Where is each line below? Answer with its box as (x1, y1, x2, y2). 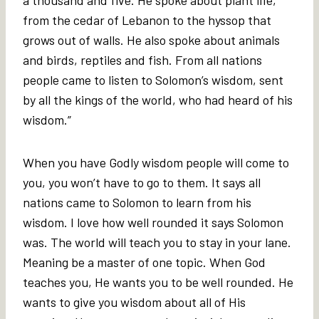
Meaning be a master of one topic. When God (23, 253, 266, 270)
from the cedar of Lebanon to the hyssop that (23, 11, 271, 28)
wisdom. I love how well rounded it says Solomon (23, 214, 283, 230)
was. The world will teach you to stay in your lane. (23, 234, 291, 250)
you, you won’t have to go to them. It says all (23, 174, 261, 190)
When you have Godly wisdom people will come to (23, 154, 289, 170)
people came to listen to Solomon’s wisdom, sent (23, 71, 283, 88)
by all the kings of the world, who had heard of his (23, 91, 293, 108)
